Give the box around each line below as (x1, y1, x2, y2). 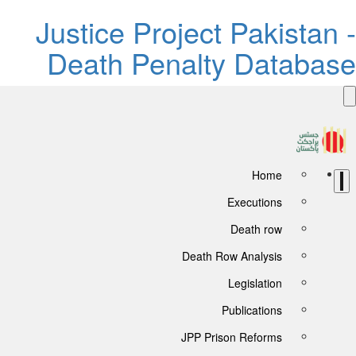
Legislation (240, 275, 294, 291)
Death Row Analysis (194, 248, 294, 264)
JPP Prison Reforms (193, 329, 294, 345)
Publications (234, 302, 294, 318)
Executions (239, 194, 294, 210)
